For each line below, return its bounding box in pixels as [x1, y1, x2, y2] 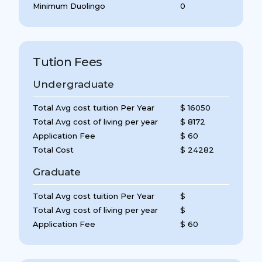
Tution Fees [33, 54, 102, 69]
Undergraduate [33, 78, 115, 90]
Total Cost [33, 145, 74, 155]
